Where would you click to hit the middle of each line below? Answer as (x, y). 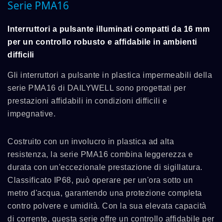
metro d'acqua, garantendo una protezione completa (105, 193)
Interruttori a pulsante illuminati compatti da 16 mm (109, 29)
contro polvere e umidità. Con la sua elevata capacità (107, 206)
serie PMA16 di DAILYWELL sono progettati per (97, 88)
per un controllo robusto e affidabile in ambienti (102, 42)
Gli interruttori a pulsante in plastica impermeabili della (110, 75)
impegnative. (31, 114)
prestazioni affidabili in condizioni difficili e (87, 101)
